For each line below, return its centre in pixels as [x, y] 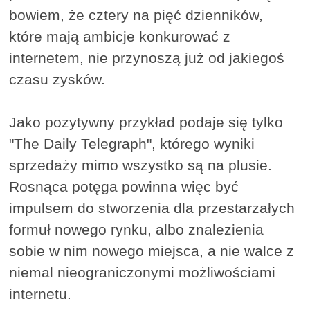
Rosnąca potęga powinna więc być [124, 187]
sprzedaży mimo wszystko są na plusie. [141, 165]
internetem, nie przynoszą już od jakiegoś [147, 58]
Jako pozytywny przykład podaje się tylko [146, 122]
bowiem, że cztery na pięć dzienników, [136, 15]
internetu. [40, 294]
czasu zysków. [57, 80]
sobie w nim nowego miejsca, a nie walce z [152, 251]
